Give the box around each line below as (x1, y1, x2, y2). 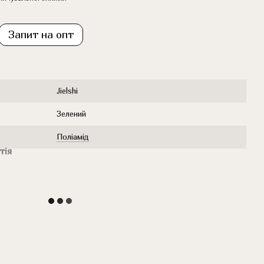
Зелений (57, 109, 86, 118)
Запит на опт (8, 28, 74, 41)
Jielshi (57, 86, 78, 95)
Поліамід (57, 132, 89, 141)
